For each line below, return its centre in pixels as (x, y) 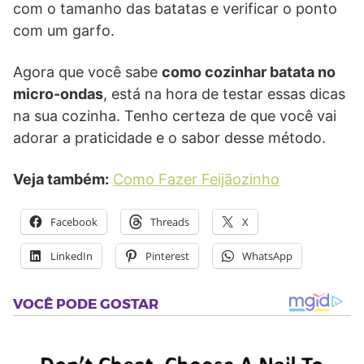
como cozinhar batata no (249, 72)
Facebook (74, 222)
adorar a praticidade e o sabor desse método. (169, 138)
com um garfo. (64, 31)
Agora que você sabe (87, 72)
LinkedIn (71, 256)
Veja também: (61, 180)
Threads (170, 222)
